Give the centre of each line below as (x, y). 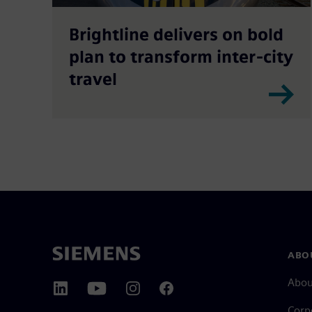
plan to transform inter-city (181, 56)
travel (93, 79)
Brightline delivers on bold (176, 34)
